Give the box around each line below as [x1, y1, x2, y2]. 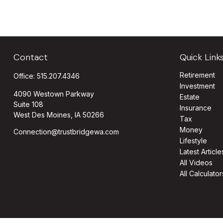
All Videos [180, 158, 213, 167]
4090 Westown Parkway [13, 90, 94, 98]
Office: [13, 72, 37, 80]
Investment [180, 82, 216, 90]
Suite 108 [13, 100, 43, 109]
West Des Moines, [13, 111, 73, 119]
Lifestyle [180, 136, 208, 145]
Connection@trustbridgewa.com [13, 127, 119, 136]
